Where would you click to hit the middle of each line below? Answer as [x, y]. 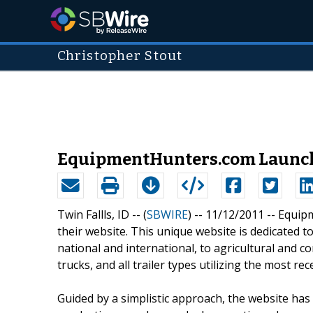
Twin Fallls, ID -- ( [102, 214]
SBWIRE [167, 214]
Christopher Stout [120, 56]
